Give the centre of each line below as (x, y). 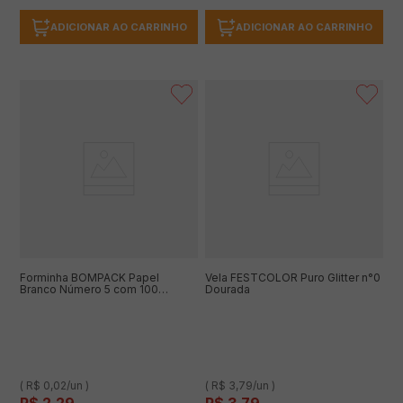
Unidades (45, 301)
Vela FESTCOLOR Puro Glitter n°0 (293, 278)
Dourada (228, 290)
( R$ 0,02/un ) (54, 386)
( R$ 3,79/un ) (240, 386)
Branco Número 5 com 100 (89, 290)
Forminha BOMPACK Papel (90, 278)
